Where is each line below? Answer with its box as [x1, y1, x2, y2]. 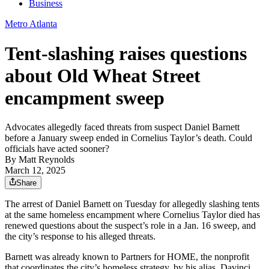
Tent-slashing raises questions [5, 42, 247, 64]
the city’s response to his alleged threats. [5, 231, 156, 242]
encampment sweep [5, 86, 165, 109]
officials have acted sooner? [5, 144, 109, 154]
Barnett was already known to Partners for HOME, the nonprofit [5, 252, 249, 262]
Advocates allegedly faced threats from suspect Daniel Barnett [5, 122, 240, 133]
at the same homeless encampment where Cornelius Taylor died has [5, 210, 260, 220]
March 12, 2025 [5, 165, 65, 176]
